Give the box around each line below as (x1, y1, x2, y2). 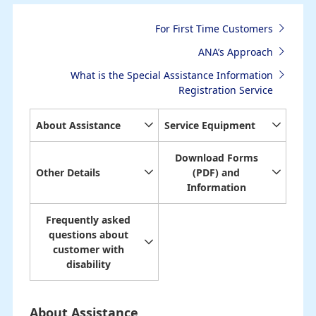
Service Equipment (164, 118, 255, 132)
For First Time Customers (154, 21, 273, 35)
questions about (48, 227, 128, 241)
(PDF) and (193, 165, 241, 179)
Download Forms (174, 150, 258, 164)
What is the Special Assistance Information (70, 68, 273, 82)
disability (66, 257, 111, 271)
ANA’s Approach (197, 44, 273, 59)
